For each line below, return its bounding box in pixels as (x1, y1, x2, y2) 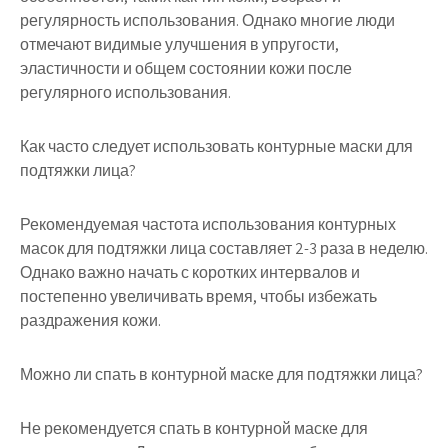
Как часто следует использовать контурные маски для (20, 136, 413, 157)
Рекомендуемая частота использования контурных (20, 214, 396, 235)
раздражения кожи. (20, 310, 161, 331)
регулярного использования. (20, 82, 231, 103)
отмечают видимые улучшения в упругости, (20, 34, 339, 55)
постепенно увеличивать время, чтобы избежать (20, 286, 377, 307)
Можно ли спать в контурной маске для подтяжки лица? (20, 364, 423, 385)
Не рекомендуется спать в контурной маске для (20, 418, 368, 439)
